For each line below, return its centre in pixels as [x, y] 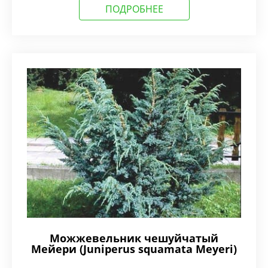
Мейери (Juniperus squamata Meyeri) [134, 249]
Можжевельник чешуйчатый [134, 238]
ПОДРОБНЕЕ [134, 9]
